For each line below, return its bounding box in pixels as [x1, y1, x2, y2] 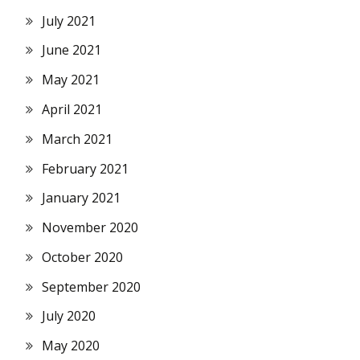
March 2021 [42, 129, 112, 148]
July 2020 [42, 307, 96, 325]
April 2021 [42, 100, 102, 118]
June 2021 [42, 41, 101, 59]
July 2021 [42, 11, 96, 30]
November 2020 [42, 219, 138, 237]
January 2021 [42, 189, 121, 207]
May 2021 [42, 71, 100, 89]
